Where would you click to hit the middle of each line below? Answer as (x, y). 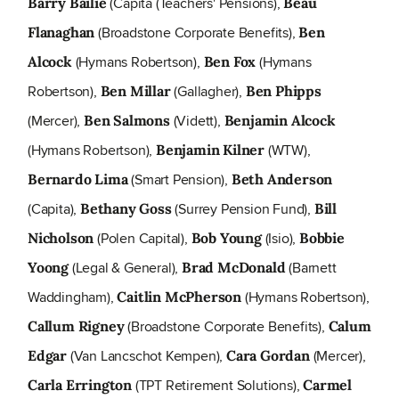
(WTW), (288, 151)
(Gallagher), (207, 92)
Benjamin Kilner (209, 150)
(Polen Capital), (142, 239)
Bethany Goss (126, 209)
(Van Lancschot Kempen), (148, 356)
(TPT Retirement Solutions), (218, 386)
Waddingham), (73, 297)
